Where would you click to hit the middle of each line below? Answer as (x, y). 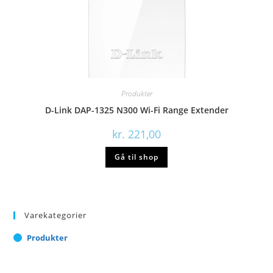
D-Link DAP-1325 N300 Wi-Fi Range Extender (136, 110)
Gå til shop (136, 157)
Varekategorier (56, 215)
